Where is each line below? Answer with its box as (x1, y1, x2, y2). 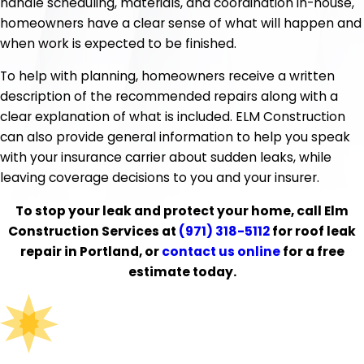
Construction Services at (8, 222, 179, 240)
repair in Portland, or (19, 242, 162, 260)
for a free (282, 242, 344, 260)
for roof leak (270, 222, 356, 240)
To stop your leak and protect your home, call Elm (15, 201, 349, 219)
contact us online (161, 242, 283, 260)
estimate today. (128, 262, 236, 280)
